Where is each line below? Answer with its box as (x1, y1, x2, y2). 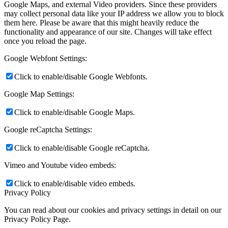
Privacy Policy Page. (4, 214, 71, 223)
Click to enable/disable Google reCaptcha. (14, 143, 150, 152)
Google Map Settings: (4, 89, 74, 98)
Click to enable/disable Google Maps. (14, 107, 135, 117)
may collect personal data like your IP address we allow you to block (4, 9, 224, 18)
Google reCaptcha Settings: (4, 125, 92, 134)
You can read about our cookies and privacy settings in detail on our (4, 205, 221, 214)
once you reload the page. (4, 36, 87, 45)
